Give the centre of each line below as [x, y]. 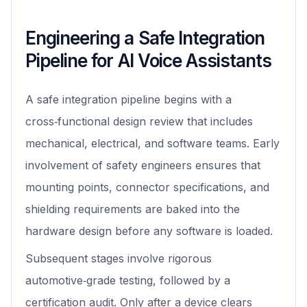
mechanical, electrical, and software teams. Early [152, 144]
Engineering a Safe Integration [145, 38]
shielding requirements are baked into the [133, 209]
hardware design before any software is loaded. [149, 231]
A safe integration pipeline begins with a [128, 100]
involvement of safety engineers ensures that [143, 165]
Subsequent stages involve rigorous [119, 259]
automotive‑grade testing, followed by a [128, 281]
